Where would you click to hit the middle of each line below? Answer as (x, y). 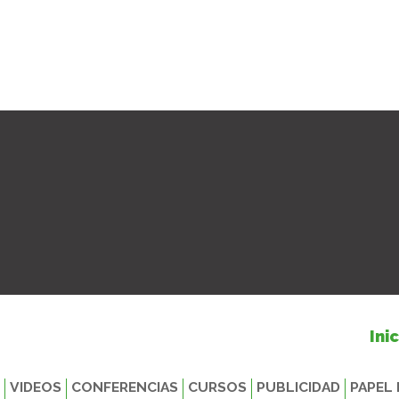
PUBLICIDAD (298, 387)
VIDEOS (36, 387)
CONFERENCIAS (125, 387)
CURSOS (217, 387)
